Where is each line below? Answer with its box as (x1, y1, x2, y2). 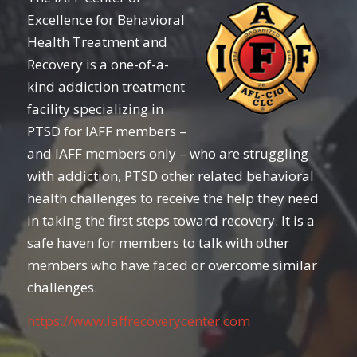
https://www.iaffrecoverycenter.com (26, 312, 250, 331)
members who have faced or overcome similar (26, 255, 317, 274)
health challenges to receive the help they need (26, 188, 319, 207)
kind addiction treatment (26, 76, 185, 96)
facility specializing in (26, 99, 163, 118)
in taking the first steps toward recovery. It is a (26, 210, 315, 229)
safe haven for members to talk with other (26, 233, 289, 252)
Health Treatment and (26, 32, 167, 51)
